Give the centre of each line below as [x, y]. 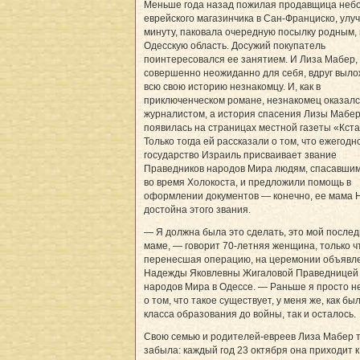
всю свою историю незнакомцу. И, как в [232, 86]
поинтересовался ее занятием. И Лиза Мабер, [251, 59]
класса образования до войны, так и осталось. [250, 314]
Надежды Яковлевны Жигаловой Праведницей [251, 273]
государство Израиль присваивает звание [240, 155]
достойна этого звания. [197, 209]
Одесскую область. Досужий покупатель [235, 45]
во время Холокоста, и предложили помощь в [247, 182]
